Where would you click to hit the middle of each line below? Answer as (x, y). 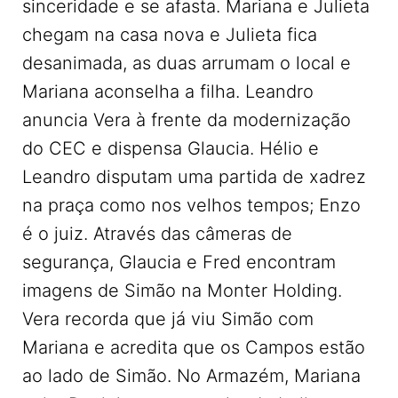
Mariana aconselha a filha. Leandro (168, 92)
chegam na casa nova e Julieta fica (170, 35)
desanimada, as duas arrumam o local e (187, 63)
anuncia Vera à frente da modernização (187, 120)
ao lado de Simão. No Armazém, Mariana (191, 376)
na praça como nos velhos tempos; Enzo (191, 205)
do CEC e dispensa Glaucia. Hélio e (171, 148)
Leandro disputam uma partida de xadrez (194, 177)
